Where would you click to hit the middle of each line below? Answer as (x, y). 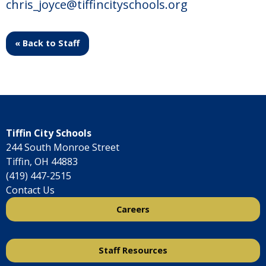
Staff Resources (133, 250)
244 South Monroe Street (63, 148)
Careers (133, 209)
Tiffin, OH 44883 (42, 162)
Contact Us (30, 190)
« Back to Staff (47, 43)
